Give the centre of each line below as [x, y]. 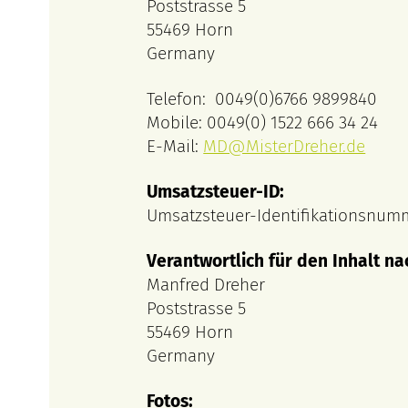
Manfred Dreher [209, 285]
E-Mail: [175, 147]
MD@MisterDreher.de [285, 147]
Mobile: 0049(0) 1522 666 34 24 [265, 123]
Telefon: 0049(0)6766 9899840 [262, 99]
